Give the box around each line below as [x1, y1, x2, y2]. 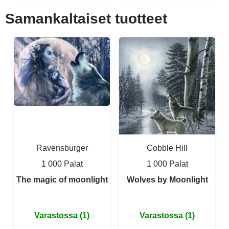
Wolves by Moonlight [126, 175, 208, 184]
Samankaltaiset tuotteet [5, 10, 167, 27]
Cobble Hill [147, 143, 188, 152]
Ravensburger [36, 143, 88, 152]
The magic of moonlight [16, 175, 108, 184]
